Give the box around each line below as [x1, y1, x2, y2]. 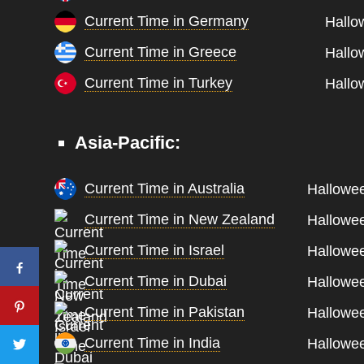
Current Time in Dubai [84, 273, 227, 289]
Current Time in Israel [84, 242, 225, 258]
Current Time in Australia [84, 180, 245, 197]
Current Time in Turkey [84, 75, 233, 91]
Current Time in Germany [84, 13, 249, 29]
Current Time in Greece [84, 44, 237, 60]
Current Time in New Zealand [84, 211, 275, 227]
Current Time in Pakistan [84, 304, 245, 320]
